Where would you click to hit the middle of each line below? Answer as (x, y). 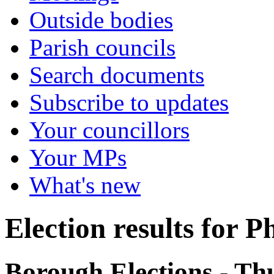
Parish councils (102, 47)
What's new (85, 185)
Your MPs (78, 157)
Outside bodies (101, 20)
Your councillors (109, 130)
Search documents (117, 75)
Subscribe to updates (129, 102)
